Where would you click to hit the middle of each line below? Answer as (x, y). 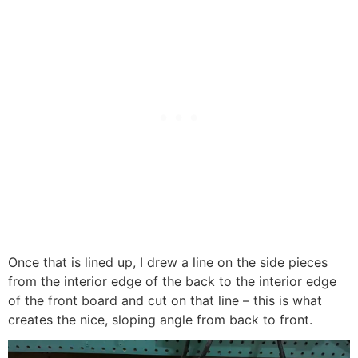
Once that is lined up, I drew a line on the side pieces (168, 262)
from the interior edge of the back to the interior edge (172, 281)
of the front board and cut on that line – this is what (165, 300)
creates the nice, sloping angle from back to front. (160, 319)
